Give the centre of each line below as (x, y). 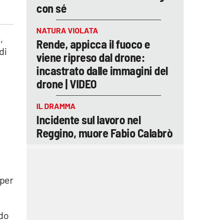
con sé (51, 8)
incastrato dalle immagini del (102, 70)
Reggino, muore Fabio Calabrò (104, 133)
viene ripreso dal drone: (91, 57)
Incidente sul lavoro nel (88, 120)
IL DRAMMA (56, 106)
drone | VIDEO (67, 84)
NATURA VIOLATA (67, 30)
